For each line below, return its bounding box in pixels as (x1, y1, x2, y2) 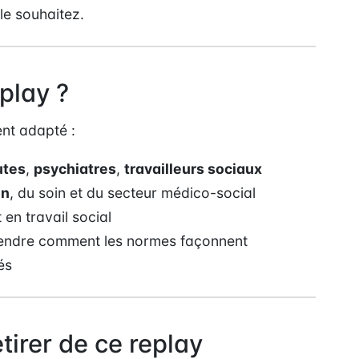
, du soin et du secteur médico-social (10, 184, 256, 201)
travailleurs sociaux (124, 159, 263, 177)
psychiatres (34, 159, 117, 177)
